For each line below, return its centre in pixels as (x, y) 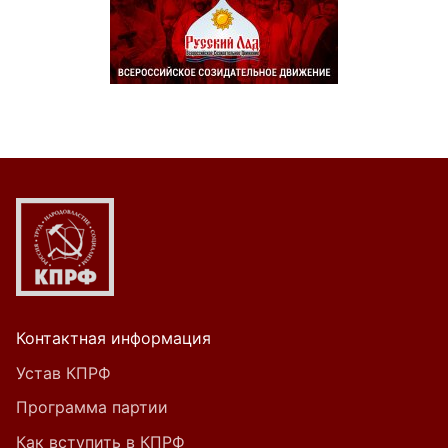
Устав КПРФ (63, 372)
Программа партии (92, 407)
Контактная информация (113, 338)
